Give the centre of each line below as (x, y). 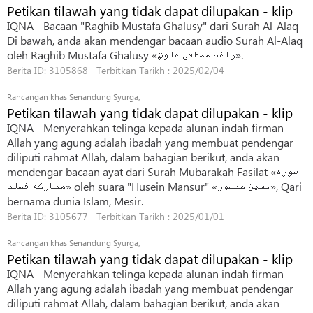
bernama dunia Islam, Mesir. (75, 201)
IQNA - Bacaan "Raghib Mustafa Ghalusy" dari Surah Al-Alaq (153, 26)
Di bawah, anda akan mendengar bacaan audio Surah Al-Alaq (155, 40)
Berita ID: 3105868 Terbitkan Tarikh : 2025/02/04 (116, 70)
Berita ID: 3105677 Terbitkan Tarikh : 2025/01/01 (116, 216)
